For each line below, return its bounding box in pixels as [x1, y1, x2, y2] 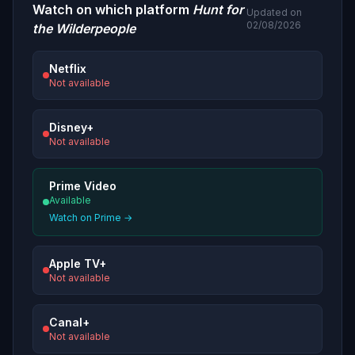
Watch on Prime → [49, 212, 132, 224]
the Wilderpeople [32, 21, 136, 37]
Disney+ [49, 120, 94, 135]
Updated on [246, 6, 303, 19]
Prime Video [49, 179, 116, 193]
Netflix [49, 62, 86, 76]
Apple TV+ [49, 257, 106, 271]
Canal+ [49, 315, 90, 330]
